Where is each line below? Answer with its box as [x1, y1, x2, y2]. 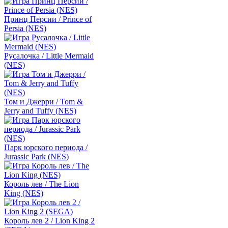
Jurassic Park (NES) [4, 152, 69, 161]
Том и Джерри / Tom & [4, 97, 83, 106]
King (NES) [4, 189, 43, 197]
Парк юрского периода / [4, 143, 88, 152]
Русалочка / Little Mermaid [4, 51, 94, 60]
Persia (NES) [4, 24, 46, 33]
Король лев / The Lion [4, 180, 79, 188]
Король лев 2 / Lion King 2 [4, 216, 95, 225]
